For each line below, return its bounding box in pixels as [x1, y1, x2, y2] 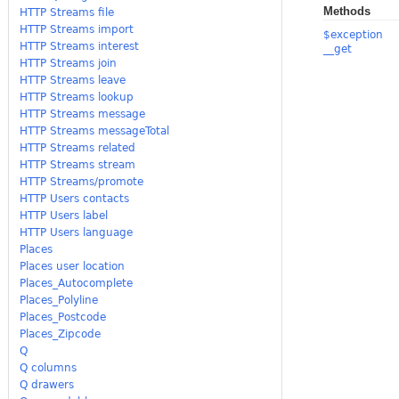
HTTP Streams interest [20, 39, 140, 53]
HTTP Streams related [20, 141, 136, 154]
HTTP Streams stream [20, 158, 136, 171]
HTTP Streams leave [20, 73, 126, 86]
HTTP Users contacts [20, 191, 130, 205]
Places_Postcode [20, 310, 107, 323]
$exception [323, 28, 384, 41]
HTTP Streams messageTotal [20, 124, 170, 137]
